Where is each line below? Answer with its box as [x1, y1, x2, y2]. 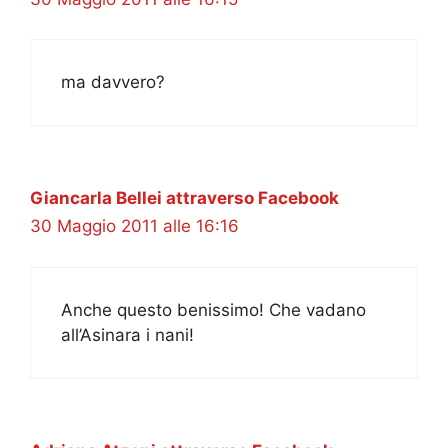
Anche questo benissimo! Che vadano [61, 299, 366, 320]
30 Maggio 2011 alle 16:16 [30, 216, 239, 237]
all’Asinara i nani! [61, 324, 194, 345]
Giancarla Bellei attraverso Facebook [30, 188, 339, 209]
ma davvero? [61, 72, 165, 93]
